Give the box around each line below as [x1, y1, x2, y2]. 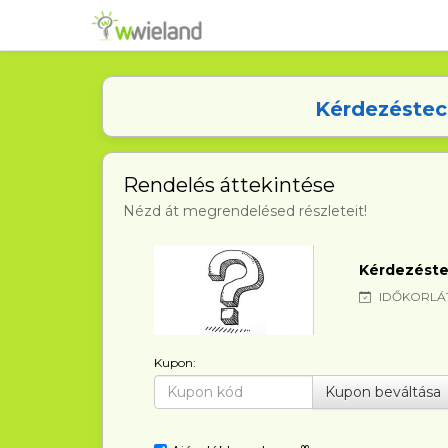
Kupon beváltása [324, 383, 441, 401]
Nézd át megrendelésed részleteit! [123, 202, 367, 220]
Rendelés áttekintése [123, 173, 335, 197]
